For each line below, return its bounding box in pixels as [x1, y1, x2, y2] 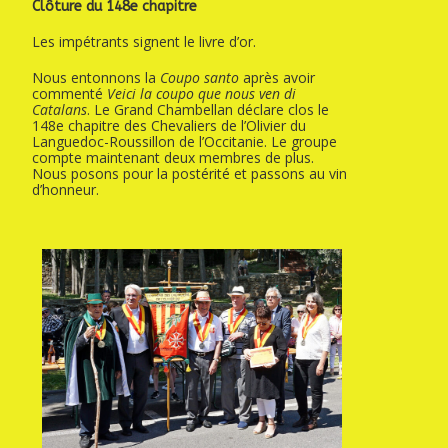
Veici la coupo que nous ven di [107, 84, 297, 104]
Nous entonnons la [32, 68, 161, 88]
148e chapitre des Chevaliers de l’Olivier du [32, 116, 307, 136]
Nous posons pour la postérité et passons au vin [32, 164, 348, 184]
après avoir [239, 68, 316, 88]
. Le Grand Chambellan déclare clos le [87, 100, 330, 120]
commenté [32, 84, 108, 104]
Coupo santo [160, 68, 240, 88]
